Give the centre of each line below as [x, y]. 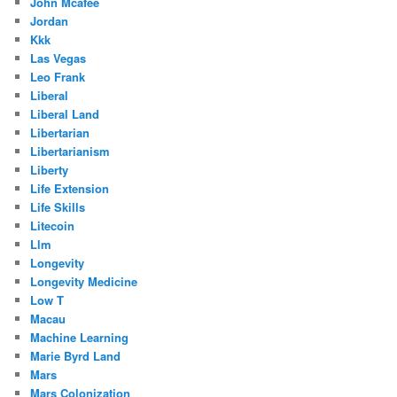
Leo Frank [58, 77]
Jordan [50, 21]
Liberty [50, 170]
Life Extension [70, 189]
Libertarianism [70, 152]
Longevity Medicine [84, 282]
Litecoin [53, 226]
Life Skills [58, 207]
